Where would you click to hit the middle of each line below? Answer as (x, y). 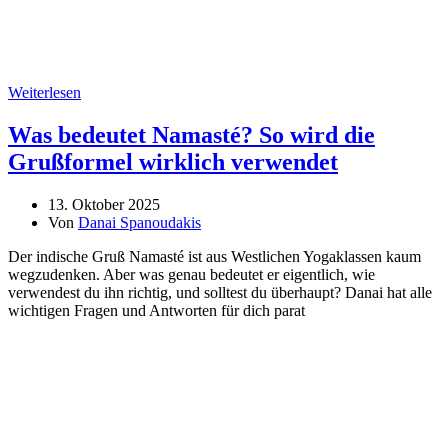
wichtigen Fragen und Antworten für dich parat (156, 310)
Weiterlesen (44, 92)
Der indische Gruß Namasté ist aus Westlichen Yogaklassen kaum (214, 256)
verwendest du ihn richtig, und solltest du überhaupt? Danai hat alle (220, 292)
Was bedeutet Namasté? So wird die (191, 134)
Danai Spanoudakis (139, 222)
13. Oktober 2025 (104, 204)
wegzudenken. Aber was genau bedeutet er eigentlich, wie (191, 274)
